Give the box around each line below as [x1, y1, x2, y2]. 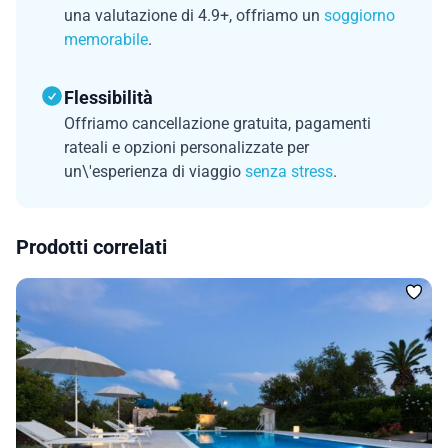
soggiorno [324, 5, 395, 25]
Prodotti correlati [16, 234, 167, 259]
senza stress [245, 161, 333, 181]
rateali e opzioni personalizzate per [64, 137, 309, 157]
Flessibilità [64, 86, 153, 108]
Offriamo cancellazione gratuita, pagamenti [64, 113, 371, 133]
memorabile [64, 29, 148, 49]
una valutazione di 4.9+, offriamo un [64, 5, 324, 25]
